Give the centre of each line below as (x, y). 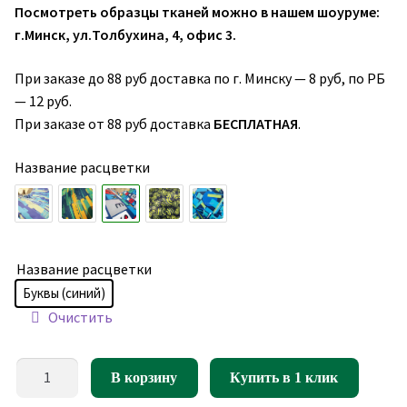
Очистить (80, 317)
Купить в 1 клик (284, 378)
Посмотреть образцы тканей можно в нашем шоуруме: (197, 12)
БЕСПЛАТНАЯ (256, 123)
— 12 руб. (43, 100)
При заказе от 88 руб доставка (114, 123)
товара (39, 390)
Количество (55, 367)
